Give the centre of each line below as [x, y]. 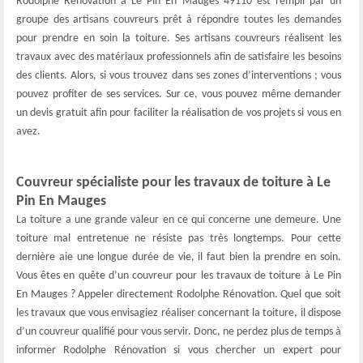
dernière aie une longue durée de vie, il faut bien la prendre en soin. [179, 257]
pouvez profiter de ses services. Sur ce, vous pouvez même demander [179, 94]
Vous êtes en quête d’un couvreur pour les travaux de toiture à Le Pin [179, 276]
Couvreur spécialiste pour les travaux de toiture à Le [173, 183]
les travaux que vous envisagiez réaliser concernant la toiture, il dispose [179, 313]
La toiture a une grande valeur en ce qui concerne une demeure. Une [179, 220]
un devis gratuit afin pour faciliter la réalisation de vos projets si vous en [179, 113]
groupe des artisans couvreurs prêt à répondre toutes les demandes [179, 20]
